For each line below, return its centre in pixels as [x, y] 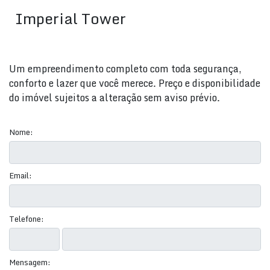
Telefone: [27, 219]
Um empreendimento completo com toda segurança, [125, 69]
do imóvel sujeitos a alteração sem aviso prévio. [115, 98]
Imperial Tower [71, 18]
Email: [20, 175]
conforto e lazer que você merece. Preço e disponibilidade [135, 83]
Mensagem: [30, 262]
